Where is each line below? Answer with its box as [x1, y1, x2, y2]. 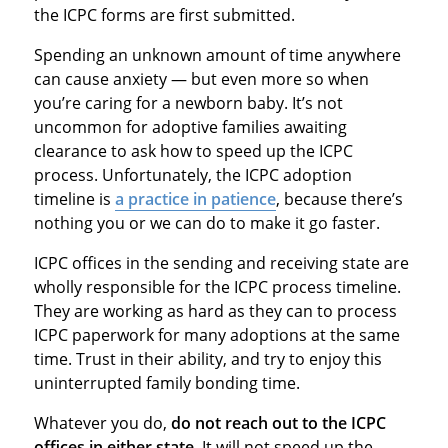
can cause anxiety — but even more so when [33, 68, 369, 91]
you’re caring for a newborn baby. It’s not [33, 92, 343, 115]
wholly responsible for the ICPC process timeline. [33, 276, 401, 299]
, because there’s [275, 188, 403, 211]
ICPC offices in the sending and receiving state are [33, 252, 409, 275]
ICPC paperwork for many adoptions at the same [33, 324, 400, 347]
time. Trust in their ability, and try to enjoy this [33, 348, 382, 371]
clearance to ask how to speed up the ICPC [33, 140, 353, 163]
